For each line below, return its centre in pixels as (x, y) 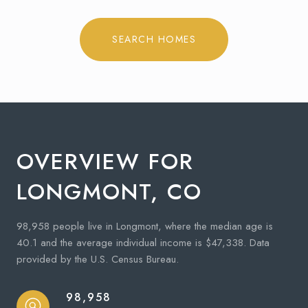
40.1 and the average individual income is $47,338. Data (143, 242)
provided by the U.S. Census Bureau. (98, 259)
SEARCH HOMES (154, 39)
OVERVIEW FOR (105, 161)
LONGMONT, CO (109, 191)
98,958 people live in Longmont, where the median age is (145, 226)
